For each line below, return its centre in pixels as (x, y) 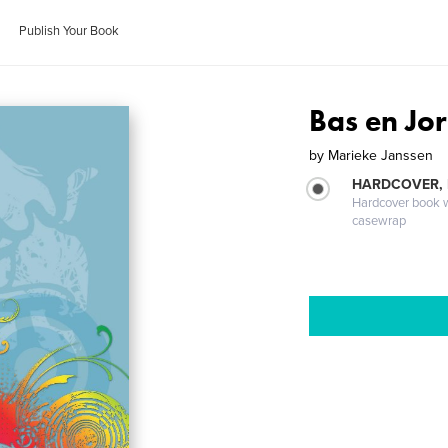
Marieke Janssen (381, 155)
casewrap (379, 221)
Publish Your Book (69, 31)
